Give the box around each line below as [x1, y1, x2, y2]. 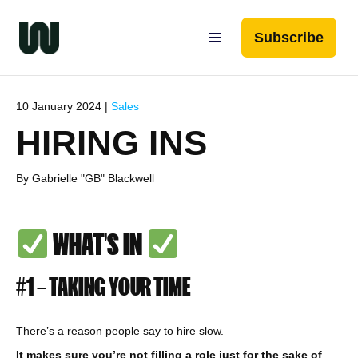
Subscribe [254, 30, 324, 46]
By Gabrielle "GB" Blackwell [16, 172, 154, 185]
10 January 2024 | [16, 100, 111, 113]
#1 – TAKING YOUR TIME [16, 273, 191, 300]
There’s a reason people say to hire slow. [16, 324, 227, 338]
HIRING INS [16, 123, 207, 162]
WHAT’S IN [49, 229, 147, 261]
